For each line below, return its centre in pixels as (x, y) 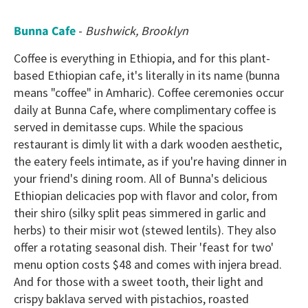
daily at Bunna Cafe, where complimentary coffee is (145, 110)
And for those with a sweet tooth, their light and (139, 282)
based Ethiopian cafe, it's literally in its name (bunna (147, 76)
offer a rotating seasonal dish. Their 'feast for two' (144, 247)
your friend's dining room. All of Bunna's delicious (141, 179)
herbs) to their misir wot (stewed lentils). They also (145, 230)
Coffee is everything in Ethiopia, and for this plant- (142, 58)
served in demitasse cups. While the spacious (129, 127)
